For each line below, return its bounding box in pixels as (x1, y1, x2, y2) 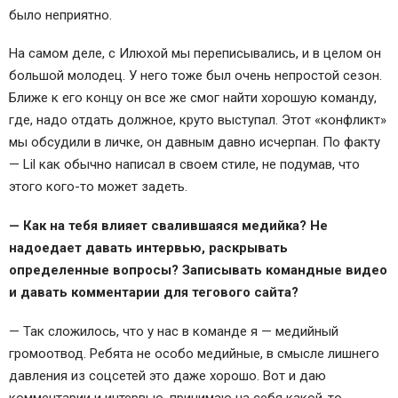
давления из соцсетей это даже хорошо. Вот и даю (9, 367, 326, 384)
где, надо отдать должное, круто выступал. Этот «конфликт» (9, 112, 386, 129)
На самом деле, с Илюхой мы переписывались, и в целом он (9, 45, 381, 62)
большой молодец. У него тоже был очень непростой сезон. (9, 68, 382, 84)
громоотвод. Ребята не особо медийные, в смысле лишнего (9, 345, 379, 362)
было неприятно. (9, 6, 112, 23)
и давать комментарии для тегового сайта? (9, 284, 298, 301)
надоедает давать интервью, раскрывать (9, 240, 288, 257)
